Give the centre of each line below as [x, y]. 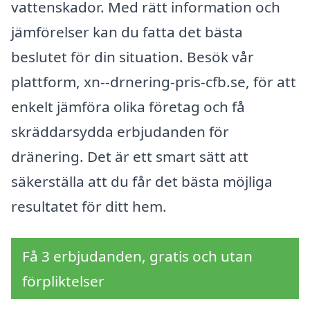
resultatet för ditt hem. [89, 206]
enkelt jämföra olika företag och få [128, 106]
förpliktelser [63, 281]
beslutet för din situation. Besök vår [133, 56]
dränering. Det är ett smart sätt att [130, 156]
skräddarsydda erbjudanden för [120, 131]
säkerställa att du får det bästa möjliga [142, 181]
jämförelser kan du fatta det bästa [127, 31]
